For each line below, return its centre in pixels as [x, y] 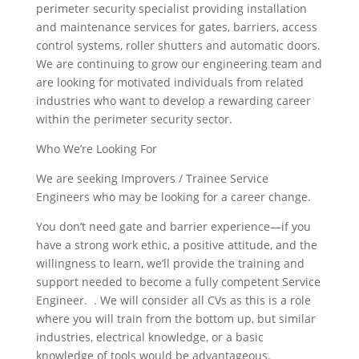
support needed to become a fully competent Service [178, 282]
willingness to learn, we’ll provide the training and [170, 264]
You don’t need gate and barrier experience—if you [173, 227]
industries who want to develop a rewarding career [173, 101]
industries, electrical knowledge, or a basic [149, 337]
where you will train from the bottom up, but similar [175, 319]
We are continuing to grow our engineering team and [179, 64]
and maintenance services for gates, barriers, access [176, 27]
